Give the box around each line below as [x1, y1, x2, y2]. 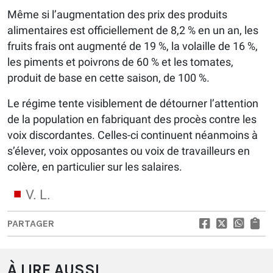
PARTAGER [7, 217, 54, 229]
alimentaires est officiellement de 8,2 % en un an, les [7, 23, 258, 37]
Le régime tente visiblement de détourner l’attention [7, 96, 258, 110]
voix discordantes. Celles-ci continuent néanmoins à [7, 128, 258, 141]
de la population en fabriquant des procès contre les [7, 112, 257, 126]
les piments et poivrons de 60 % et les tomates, [7, 55, 233, 68]
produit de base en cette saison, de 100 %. [7, 71, 210, 84]
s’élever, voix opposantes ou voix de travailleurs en [7, 144, 250, 157]
